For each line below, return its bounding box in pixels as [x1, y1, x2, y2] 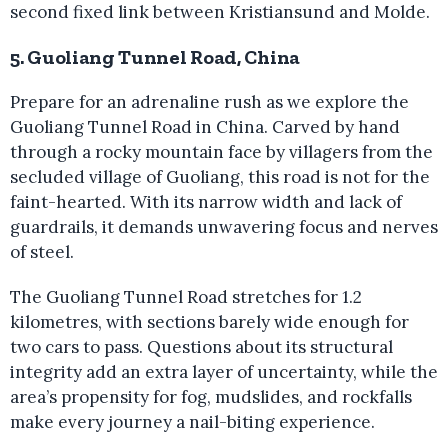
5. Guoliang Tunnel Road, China [10, 45, 300, 69]
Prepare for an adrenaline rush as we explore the [10, 91, 409, 113]
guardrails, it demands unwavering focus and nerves [10, 216, 438, 238]
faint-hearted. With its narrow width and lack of [10, 191, 402, 213]
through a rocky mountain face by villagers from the [10, 141, 433, 163]
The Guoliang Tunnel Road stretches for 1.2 [10, 286, 362, 308]
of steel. [10, 241, 74, 263]
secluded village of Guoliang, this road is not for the [10, 166, 430, 188]
